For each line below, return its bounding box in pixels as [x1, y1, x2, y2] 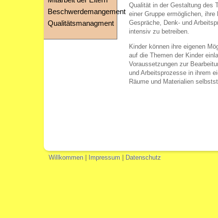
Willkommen [49, 154, 83, 162]
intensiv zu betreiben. [129, 27, 189, 35]
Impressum [89, 154, 120, 162]
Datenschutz [126, 154, 161, 162]
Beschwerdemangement [48, 8, 126, 16]
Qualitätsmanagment [48, 19, 114, 27]
